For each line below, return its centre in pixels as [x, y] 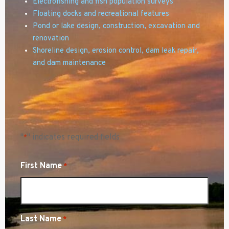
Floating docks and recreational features [101, 14]
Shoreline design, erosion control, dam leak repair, [116, 51]
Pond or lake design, [67, 27]
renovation [51, 39]
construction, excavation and [151, 27]
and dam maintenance [69, 63]
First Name [41, 166]
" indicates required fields [73, 138]
